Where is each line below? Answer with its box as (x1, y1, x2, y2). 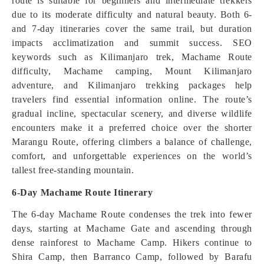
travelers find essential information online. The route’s (12, 94, 252, 104)
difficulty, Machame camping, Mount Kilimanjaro (12, 66, 252, 76)
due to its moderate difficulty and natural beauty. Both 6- (12, 9, 252, 19)
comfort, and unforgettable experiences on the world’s (12, 151, 252, 161)
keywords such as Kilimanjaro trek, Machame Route (12, 52, 252, 62)
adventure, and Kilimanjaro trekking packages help (12, 80, 252, 90)
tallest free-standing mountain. (12, 165, 134, 175)
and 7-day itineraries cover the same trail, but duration (12, 24, 252, 34)
